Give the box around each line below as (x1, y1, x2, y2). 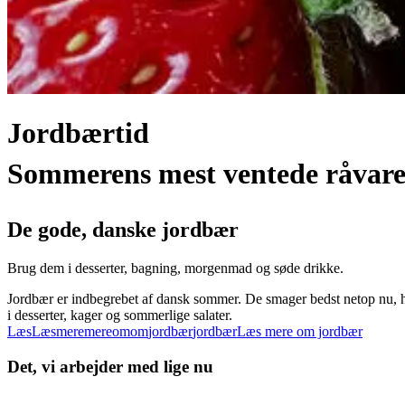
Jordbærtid (7, 117, 149, 150)
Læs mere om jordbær (237, 323, 363, 339)
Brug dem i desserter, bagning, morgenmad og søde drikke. (7, 259, 344, 276)
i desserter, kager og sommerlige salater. (7, 306, 232, 323)
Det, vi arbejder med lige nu (7, 356, 213, 376)
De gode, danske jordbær (7, 217, 239, 241)
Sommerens (7, 157, 151, 191)
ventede (223, 157, 318, 191)
